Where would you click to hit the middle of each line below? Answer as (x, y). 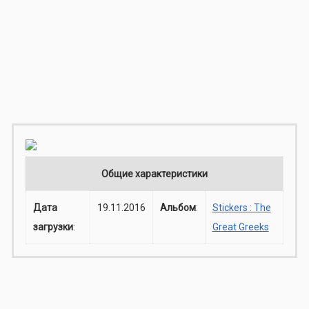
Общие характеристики (154, 174)
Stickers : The (241, 208)
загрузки (53, 227)
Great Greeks (240, 227)
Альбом (178, 208)
